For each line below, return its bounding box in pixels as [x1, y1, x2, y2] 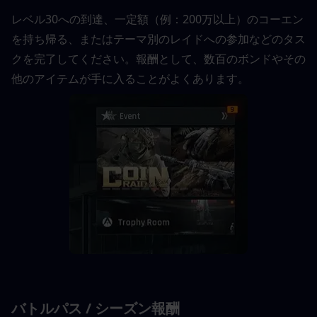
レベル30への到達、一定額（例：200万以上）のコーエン [11, 11, 304, 27]
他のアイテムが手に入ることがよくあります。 [11, 71, 249, 86]
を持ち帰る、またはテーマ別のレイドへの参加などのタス [11, 31, 306, 47]
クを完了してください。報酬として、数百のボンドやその [11, 51, 306, 67]
